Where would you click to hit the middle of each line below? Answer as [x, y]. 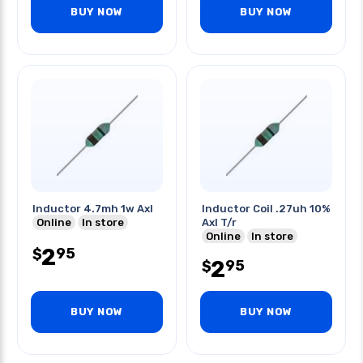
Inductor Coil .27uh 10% [266, 209]
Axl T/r [219, 222]
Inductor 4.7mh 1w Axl [93, 209]
